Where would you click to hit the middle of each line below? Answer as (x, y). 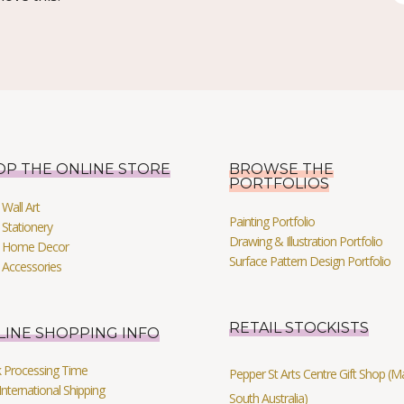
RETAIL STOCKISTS (298, 327)
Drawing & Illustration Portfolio (305, 241)
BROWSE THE (281, 170)
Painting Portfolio (271, 221)
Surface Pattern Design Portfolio (309, 261)
